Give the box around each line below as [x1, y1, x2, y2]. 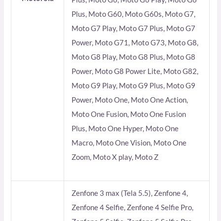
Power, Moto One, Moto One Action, [72, 96, 188, 104]
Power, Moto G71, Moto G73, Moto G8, [72, 38, 199, 47]
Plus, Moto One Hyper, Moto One [72, 124, 179, 133]
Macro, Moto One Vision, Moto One [72, 139, 187, 147]
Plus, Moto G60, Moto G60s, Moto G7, [72, 10, 196, 18]
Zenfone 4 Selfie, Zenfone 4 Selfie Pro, [72, 203, 194, 212]
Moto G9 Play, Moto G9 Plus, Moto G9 [72, 81, 196, 90]
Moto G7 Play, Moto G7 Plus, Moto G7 [72, 24, 196, 33]
